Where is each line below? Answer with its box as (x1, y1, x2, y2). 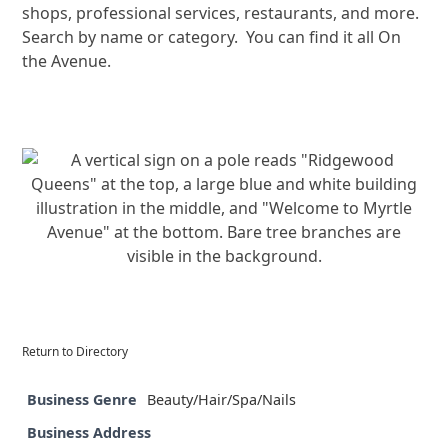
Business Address (27, 422, 152, 442)
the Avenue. (22, 49, 112, 72)
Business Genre (27, 389, 138, 409)
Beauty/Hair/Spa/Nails (147, 389, 297, 409)
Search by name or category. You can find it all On (22, 25, 402, 48)
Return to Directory (22, 342, 129, 360)
